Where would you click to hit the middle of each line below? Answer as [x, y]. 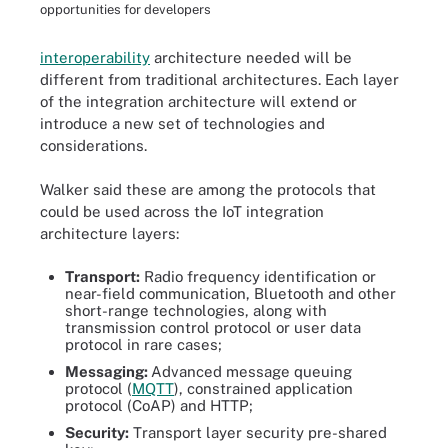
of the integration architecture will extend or [198, 101]
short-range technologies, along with [196, 310]
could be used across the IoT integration [182, 211]
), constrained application [263, 388]
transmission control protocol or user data [213, 327]
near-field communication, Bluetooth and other [230, 293]
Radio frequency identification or [258, 276]
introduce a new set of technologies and [182, 123]
